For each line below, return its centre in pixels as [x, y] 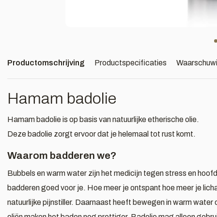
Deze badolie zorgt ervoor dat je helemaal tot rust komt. [101, 134]
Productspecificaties [131, 63]
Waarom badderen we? [62, 155]
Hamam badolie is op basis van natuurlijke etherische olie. [103, 119]
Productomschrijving [46, 63]
